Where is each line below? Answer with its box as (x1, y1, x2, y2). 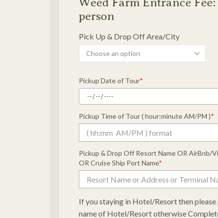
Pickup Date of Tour (79, 76, 140, 85)
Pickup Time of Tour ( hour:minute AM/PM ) (79, 111, 211, 120)
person (79, 9, 114, 22)
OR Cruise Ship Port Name (79, 158, 159, 167)
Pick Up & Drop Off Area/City (79, 31, 180, 41)
